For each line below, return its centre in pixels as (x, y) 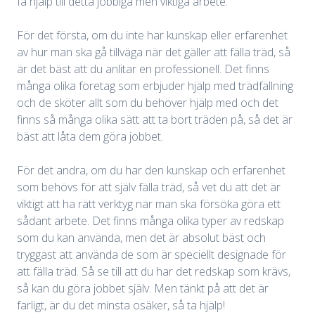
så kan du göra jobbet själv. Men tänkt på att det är (143, 289)
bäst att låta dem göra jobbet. (91, 137)
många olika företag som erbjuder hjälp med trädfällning (155, 86)
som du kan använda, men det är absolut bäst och (141, 238)
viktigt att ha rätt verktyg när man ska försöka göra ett (149, 204)
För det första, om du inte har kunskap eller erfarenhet (152, 36)
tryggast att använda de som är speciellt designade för (152, 255)
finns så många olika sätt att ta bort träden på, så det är (155, 120)
